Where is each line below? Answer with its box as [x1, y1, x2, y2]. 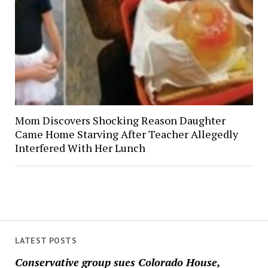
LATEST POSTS [14, 235, 77, 246]
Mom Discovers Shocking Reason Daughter [14, 112, 226, 127]
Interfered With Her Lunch [14, 140, 145, 155]
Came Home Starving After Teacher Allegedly [14, 126, 238, 141]
